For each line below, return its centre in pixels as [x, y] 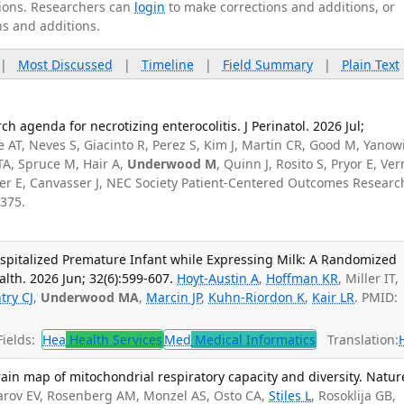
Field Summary [267, 64]
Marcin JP [174, 298]
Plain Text [370, 64]
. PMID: [376, 298]
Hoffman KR [303, 279]
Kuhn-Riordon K [257, 298]
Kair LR [334, 298]
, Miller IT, [369, 279]
